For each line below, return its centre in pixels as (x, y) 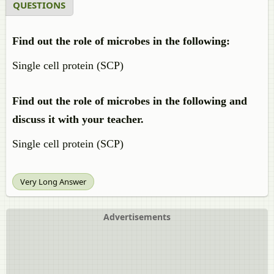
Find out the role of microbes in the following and (130, 101)
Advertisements (137, 217)
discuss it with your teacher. (78, 119)
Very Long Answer (53, 182)
